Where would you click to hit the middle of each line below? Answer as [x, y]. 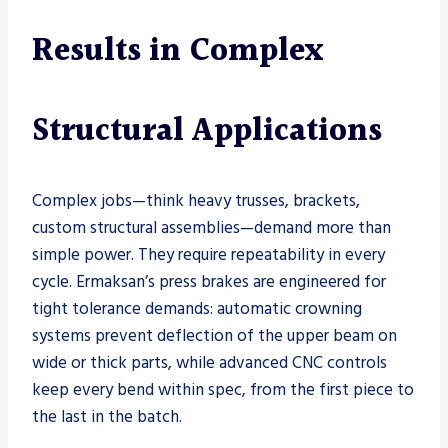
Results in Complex [177, 51]
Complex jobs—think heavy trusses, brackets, [196, 200]
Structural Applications [207, 131]
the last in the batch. [107, 416]
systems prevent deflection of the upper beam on [214, 335]
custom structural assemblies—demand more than [211, 227]
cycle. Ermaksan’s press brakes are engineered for [209, 281]
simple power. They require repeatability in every [208, 254]
